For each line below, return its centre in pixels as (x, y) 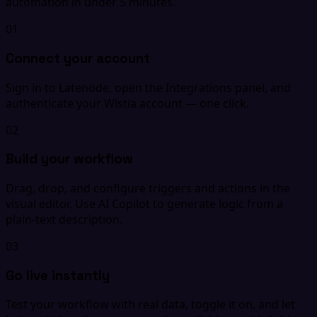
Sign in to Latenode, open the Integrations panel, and (148, 87)
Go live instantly (58, 275)
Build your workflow (69, 159)
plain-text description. (64, 219)
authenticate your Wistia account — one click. (127, 103)
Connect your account (78, 58)
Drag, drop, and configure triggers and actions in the (148, 188)
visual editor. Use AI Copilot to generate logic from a (144, 203)
